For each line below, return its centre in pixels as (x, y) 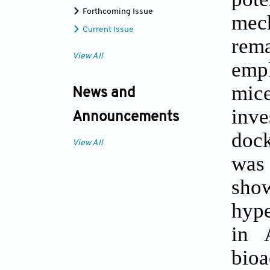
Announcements (126, 117)
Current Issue (107, 30)
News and (104, 93)
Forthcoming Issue (117, 11)
